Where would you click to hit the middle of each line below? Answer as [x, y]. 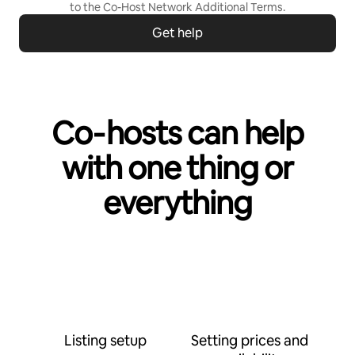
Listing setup [105, 340]
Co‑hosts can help [177, 133]
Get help [177, 33]
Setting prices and [250, 340]
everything [177, 203]
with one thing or [177, 168]
